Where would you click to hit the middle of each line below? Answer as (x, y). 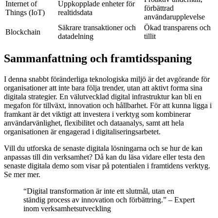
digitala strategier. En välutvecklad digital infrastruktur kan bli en (103, 96)
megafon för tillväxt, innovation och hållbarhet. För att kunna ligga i (108, 105)
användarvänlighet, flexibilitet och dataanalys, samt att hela (94, 123)
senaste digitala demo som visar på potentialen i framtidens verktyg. (107, 165)
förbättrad (159, 8)
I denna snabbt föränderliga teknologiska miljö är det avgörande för (107, 79)
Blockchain (23, 32)
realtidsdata (75, 13)
